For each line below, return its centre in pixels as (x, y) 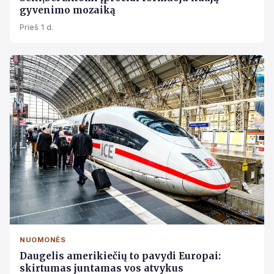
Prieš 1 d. (36, 27)
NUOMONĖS (43, 239)
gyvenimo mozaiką (67, 10)
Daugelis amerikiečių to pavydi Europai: (120, 256)
